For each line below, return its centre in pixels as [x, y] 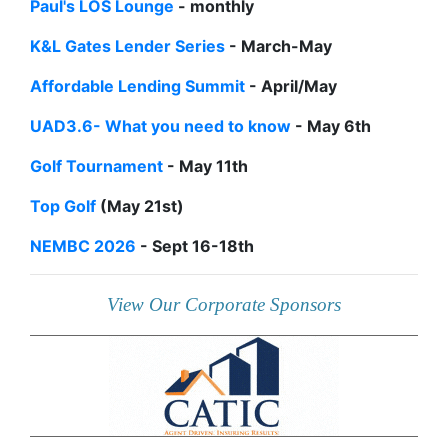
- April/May [291, 86]
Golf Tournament [98, 166]
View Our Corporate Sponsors [224, 305]
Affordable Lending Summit [137, 86]
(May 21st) [140, 206]
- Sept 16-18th [195, 246]
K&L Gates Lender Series [127, 46]
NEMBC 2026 [83, 246]
